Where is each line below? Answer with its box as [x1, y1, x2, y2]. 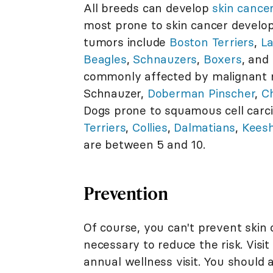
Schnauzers [133, 51, 197, 66]
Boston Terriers [169, 34, 255, 49]
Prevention [83, 180, 168, 205]
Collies [132, 119, 168, 135]
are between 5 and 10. [83, 136, 205, 152]
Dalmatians [174, 119, 236, 135]
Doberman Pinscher [147, 85, 255, 101]
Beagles [83, 51, 127, 66]
